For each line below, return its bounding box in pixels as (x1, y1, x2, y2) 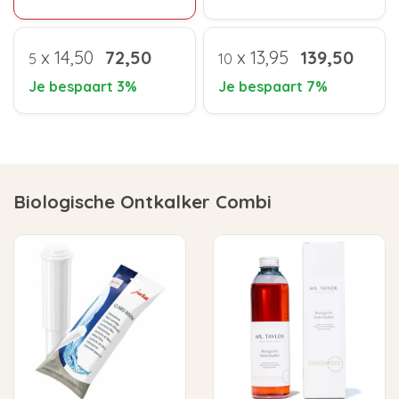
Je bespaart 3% (28, 77, 137, 96)
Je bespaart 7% (218, 77, 328, 96)
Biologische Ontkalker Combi (13, 190, 272, 214)
